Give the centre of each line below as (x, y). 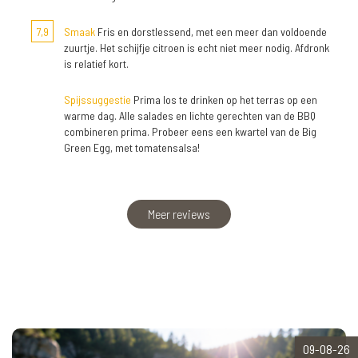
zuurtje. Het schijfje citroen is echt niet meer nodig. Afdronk (197, 47)
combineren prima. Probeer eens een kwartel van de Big (190, 131)
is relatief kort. (96, 63)
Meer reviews (179, 213)
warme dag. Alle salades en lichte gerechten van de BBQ (190, 115)
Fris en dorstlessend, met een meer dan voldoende (211, 31)
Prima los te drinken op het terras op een (224, 99)
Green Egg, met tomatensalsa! (132, 147)
